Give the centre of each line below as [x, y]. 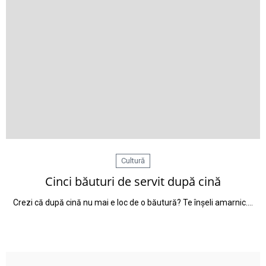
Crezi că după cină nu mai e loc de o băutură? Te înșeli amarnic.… [133, 202]
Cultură [133, 161]
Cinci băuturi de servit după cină [133, 181]
